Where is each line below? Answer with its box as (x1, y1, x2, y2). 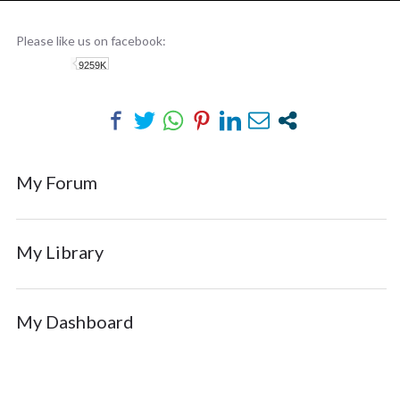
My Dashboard (16, 310, 134, 332)
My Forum (16, 171, 97, 194)
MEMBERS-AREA (13, 4, 160, 24)
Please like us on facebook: (16, 32, 166, 48)
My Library (16, 241, 104, 263)
